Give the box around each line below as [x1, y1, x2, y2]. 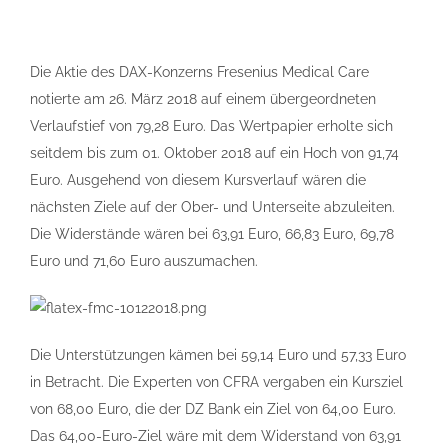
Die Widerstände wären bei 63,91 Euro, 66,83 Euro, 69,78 [30, 226, 394, 242]
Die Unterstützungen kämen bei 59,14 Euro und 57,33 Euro [30, 347, 406, 363]
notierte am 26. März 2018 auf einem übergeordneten [30, 91, 376, 107]
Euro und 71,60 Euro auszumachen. [30, 253, 258, 269]
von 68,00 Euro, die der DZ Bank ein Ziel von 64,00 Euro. [30, 401, 396, 417]
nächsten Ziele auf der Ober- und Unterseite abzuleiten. [30, 199, 395, 215]
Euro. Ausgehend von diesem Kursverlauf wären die [30, 172, 366, 188]
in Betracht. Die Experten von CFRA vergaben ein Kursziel [30, 374, 403, 390]
